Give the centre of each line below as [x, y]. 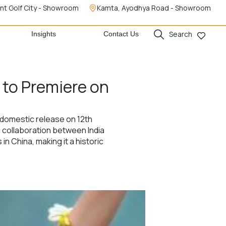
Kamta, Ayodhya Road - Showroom [154, 8]
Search [180, 34]
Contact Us [121, 34]
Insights [44, 34]
